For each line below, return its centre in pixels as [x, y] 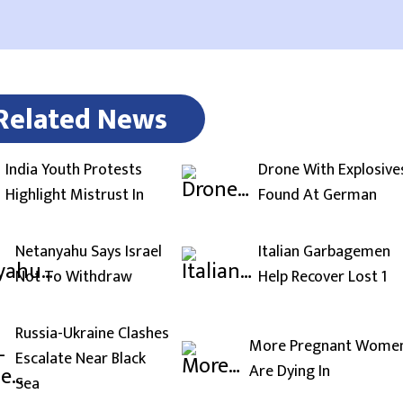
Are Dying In [290, 371]
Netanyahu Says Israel [89, 251]
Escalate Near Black [81, 358]
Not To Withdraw [74, 277]
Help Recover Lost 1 [322, 277]
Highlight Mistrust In [75, 195]
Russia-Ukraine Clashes [92, 333]
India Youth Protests [74, 170]
